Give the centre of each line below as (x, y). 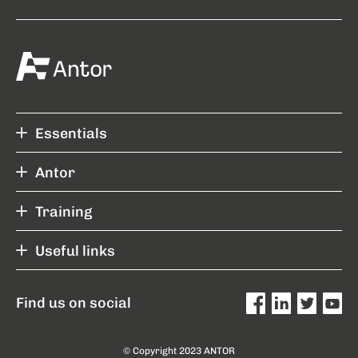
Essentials (71, 133)
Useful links (75, 250)
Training (64, 211)
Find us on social (74, 302)
